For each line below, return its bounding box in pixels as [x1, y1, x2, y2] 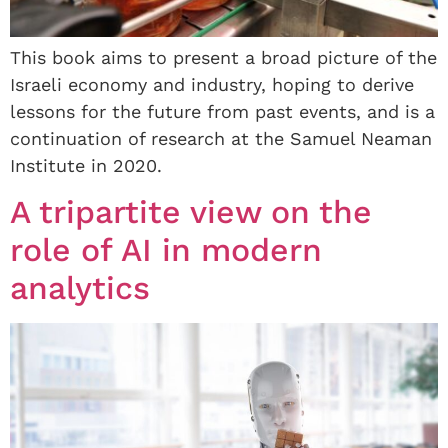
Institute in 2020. [10, 155, 162, 177]
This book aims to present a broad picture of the [10, 47, 437, 69]
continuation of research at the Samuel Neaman [10, 128, 432, 150]
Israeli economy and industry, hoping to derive [10, 74, 414, 96]
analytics [10, 269, 150, 308]
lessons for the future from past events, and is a [10, 101, 435, 123]
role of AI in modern [10, 231, 322, 270]
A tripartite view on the [10, 193, 372, 232]
